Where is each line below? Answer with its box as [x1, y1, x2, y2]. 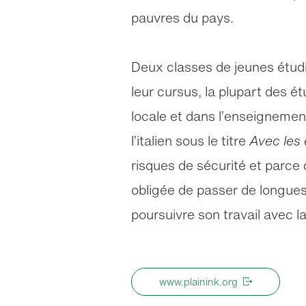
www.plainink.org [159, 275, 238, 289]
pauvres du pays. [131, 8, 234, 27]
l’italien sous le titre [131, 131, 249, 150]
